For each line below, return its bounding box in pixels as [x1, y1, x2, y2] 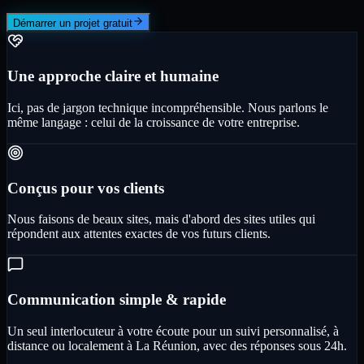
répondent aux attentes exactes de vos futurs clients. [7, 227, 271, 241]
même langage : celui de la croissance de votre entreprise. [7, 115, 300, 129]
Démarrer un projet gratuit [13, 17, 132, 30]
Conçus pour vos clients [7, 179, 164, 197]
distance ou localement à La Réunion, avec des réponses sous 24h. [7, 338, 347, 353]
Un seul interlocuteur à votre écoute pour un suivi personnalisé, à [7, 323, 339, 338]
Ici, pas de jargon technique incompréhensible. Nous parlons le [7, 100, 328, 115]
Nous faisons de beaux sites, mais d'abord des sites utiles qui [7, 212, 315, 227]
